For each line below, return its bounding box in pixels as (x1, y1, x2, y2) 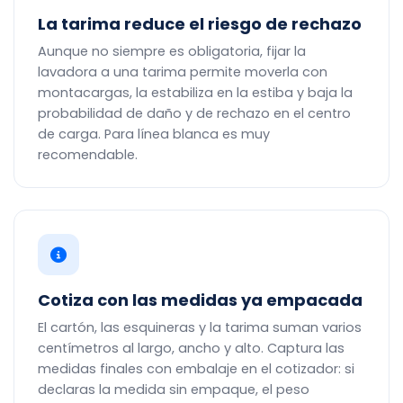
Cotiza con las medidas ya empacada (38, 289, 363, 311)
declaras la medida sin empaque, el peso (38, 381, 309, 399)
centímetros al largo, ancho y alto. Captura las (38, 339, 345, 357)
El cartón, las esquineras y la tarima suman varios (38, 318, 362, 336)
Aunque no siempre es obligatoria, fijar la (38, 42, 306, 60)
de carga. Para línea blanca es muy (38, 125, 270, 143)
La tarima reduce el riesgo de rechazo (38, 13, 362, 35)
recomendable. (38, 146, 138, 164)
